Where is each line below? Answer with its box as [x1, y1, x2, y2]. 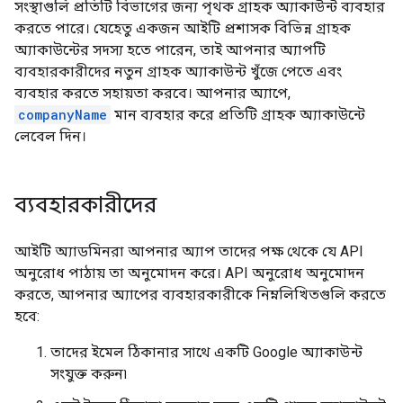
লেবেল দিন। [14, 127, 86, 145]
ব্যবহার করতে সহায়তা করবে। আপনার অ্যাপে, [14, 84, 291, 102]
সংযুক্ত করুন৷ [50, 364, 127, 382]
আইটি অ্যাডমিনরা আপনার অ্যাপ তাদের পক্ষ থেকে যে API [14, 242, 363, 260]
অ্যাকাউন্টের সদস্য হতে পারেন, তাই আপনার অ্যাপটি [14, 40, 326, 58]
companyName [18, 105, 107, 123]
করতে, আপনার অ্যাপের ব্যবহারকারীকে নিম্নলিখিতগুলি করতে [14, 285, 386, 303]
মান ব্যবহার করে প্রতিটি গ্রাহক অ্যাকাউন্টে [111, 105, 365, 123]
